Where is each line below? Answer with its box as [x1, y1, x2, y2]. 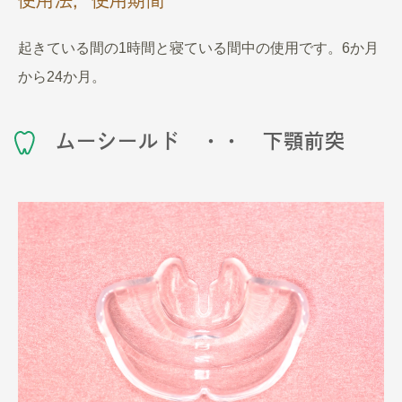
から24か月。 [18, 68, 106, 84]
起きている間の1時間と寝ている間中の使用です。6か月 [18, 39, 379, 56]
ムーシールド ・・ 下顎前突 [56, 130, 346, 151]
